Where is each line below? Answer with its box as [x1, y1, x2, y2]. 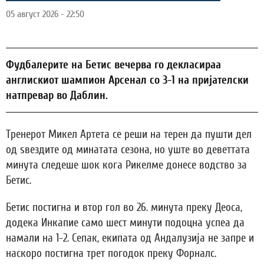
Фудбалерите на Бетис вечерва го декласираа [6, 58, 221, 71]
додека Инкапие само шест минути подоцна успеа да [6, 216, 245, 229]
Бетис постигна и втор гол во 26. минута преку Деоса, [6, 200, 242, 214]
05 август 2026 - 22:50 [6, 8, 84, 19]
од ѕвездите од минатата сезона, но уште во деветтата [6, 143, 250, 156]
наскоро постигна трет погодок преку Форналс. [6, 246, 216, 260]
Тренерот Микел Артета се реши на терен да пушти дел [6, 127, 252, 141]
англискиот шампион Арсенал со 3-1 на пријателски [6, 73, 249, 87]
